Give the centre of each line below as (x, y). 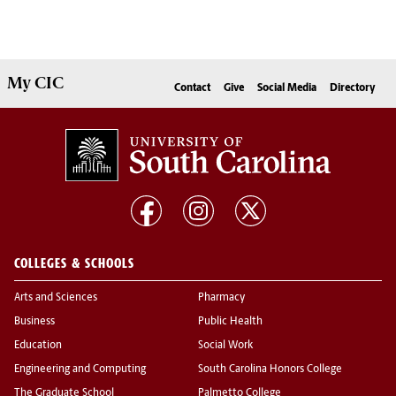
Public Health (230, 322)
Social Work (225, 346)
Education (38, 346)
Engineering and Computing (80, 370)
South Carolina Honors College (270, 370)
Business (34, 322)
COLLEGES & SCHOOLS (74, 263)
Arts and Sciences (56, 298)
